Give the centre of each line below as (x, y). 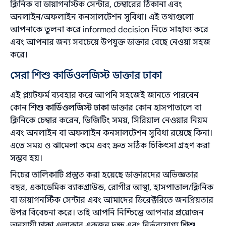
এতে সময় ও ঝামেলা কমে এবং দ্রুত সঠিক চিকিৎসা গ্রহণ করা (110, 146)
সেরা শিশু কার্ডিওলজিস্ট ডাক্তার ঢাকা (86, 75)
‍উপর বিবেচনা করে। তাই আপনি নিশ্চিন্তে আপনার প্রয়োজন (107, 213)
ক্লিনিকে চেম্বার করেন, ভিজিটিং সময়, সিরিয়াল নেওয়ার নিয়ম (109, 121)
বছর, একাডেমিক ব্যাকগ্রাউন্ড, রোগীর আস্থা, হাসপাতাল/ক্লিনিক (112, 188)
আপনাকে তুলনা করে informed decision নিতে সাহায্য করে (109, 30)
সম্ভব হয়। (26, 158)
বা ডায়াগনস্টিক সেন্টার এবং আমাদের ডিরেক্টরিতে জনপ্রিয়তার (112, 200)
